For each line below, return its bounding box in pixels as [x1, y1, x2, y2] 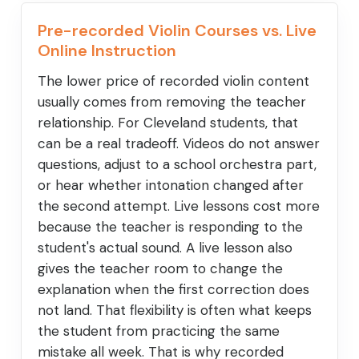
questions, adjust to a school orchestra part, [38, 155, 317, 174]
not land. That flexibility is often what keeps [38, 301, 312, 320]
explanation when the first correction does [38, 280, 309, 299]
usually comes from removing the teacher [38, 93, 306, 111]
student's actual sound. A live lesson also [38, 239, 292, 257]
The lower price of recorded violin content [38, 72, 309, 91]
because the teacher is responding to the [38, 218, 303, 236]
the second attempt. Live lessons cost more [38, 197, 320, 216]
